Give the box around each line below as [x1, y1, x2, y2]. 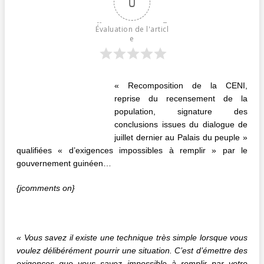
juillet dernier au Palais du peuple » [114, 132, 247, 142]
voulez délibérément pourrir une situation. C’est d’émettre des [16, 245, 247, 255]
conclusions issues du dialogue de [114, 119, 247, 129]
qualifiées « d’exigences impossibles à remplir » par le [16, 145, 247, 155]
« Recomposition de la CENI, [114, 80, 247, 90]
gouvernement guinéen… [16, 158, 111, 168]
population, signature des [114, 106, 247, 116]
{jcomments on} [16, 183, 75, 193]
